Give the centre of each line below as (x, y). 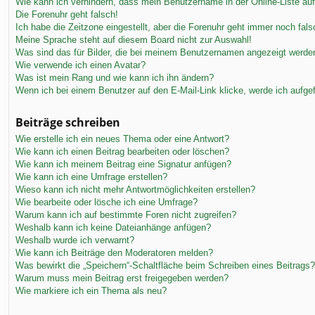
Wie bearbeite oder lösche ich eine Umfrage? (107, 202)
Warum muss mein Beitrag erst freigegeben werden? (122, 278)
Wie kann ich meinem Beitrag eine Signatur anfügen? (123, 164)
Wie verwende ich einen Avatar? (81, 65)
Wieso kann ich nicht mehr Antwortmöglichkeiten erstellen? (135, 189)
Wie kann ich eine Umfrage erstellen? (91, 176)
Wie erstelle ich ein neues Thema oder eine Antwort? (122, 139)
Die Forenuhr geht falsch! (67, 14)
